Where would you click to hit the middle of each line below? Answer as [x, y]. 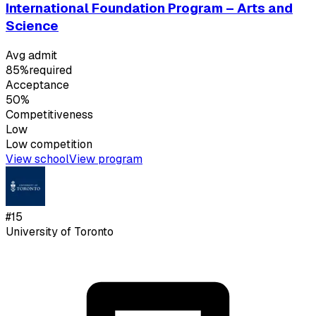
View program [106, 159]
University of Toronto [60, 232]
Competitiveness [49, 115]
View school [37, 159]
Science [32, 26]
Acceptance [37, 85]
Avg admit [31, 55]
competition [60, 144]
